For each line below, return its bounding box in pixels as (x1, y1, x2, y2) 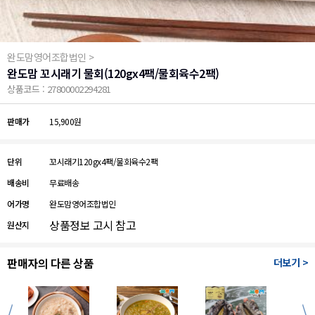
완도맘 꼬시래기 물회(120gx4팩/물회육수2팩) (7, 65, 219, 82)
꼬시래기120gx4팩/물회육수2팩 (49, 155, 157, 167)
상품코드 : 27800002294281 (7, 82, 111, 96)
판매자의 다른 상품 (7, 255, 94, 271)
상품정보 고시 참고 (49, 217, 136, 233)
